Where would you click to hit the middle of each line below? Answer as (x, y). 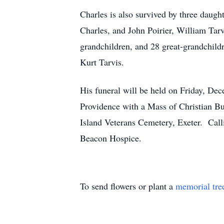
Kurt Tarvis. (102, 62)
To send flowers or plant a (128, 186)
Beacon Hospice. (111, 138)
